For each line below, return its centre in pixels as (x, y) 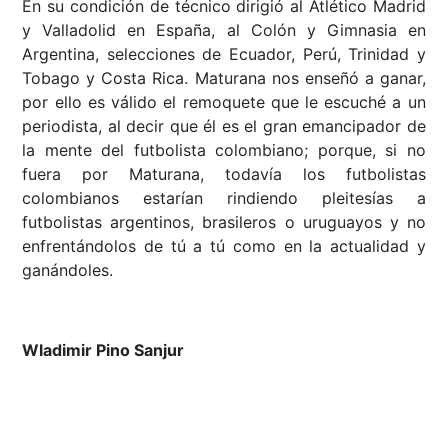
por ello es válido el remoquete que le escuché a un (224, 102)
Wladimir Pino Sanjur (103, 350)
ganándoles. (68, 270)
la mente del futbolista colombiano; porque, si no (224, 150)
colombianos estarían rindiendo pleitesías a (224, 198)
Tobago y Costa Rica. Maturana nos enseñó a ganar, (224, 78)
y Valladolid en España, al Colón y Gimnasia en (224, 30)
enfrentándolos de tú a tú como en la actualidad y (224, 246)
